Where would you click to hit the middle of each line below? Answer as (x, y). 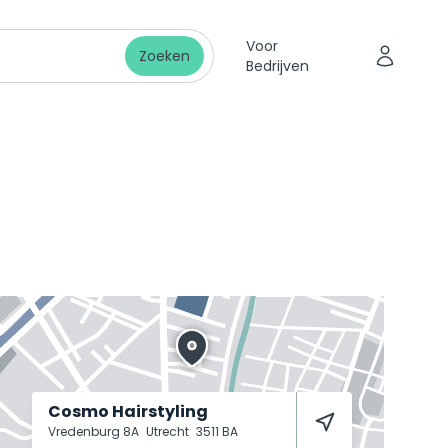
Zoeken (164, 56)
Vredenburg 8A (95, 431)
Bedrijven (277, 66)
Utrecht (169, 431)
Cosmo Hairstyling (128, 411)
